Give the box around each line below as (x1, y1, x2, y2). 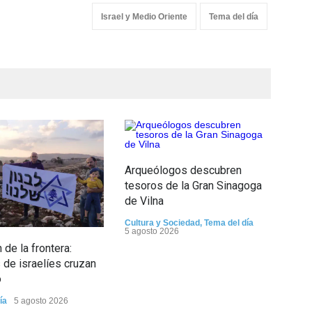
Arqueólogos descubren (125, 164, 242, 177)
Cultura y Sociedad (125, 218, 200, 228)
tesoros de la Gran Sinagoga (125, 179, 262, 192)
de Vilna (125, 194, 164, 208)
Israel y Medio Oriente (101, 12, 187, 22)
